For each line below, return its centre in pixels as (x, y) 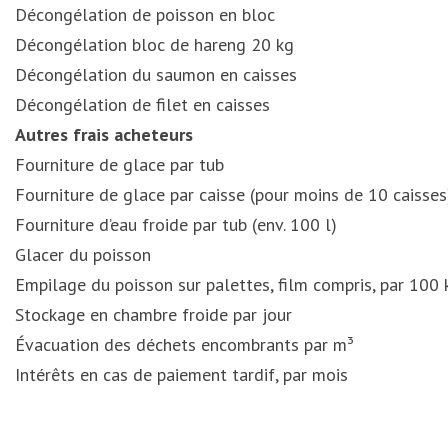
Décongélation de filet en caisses (142, 104)
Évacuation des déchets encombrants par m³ (187, 344)
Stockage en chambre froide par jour (153, 314)
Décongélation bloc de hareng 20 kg (154, 44)
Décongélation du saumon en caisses (156, 74)
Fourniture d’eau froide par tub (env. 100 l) (178, 224)
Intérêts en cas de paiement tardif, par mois (181, 374)
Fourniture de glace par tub (119, 164)
